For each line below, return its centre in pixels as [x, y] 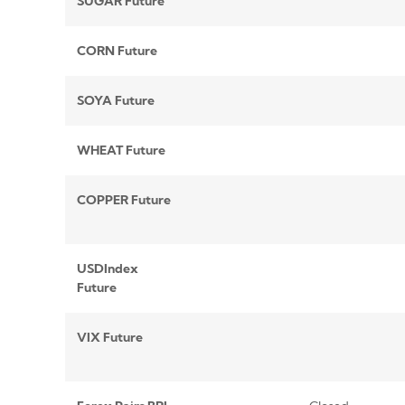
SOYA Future [115, 101]
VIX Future [109, 338]
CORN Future [117, 51]
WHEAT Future [121, 151]
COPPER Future [123, 200]
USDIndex [107, 269]
